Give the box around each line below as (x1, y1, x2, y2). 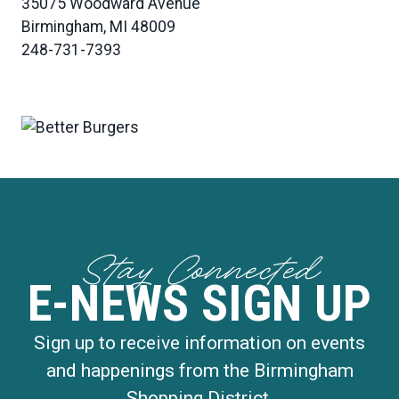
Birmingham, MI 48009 (21, 17, 175, 36)
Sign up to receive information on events (34, 331, 365, 354)
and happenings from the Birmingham (45, 359, 354, 382)
